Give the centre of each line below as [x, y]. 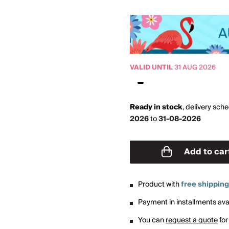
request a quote [192, 221]
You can [152, 221]
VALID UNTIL [152, 68]
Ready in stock [156, 108]
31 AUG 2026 [195, 68]
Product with [159, 185]
